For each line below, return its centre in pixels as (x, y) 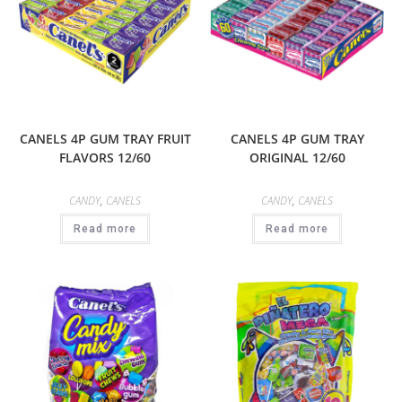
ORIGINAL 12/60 (297, 157)
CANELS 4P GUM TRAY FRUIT (105, 138)
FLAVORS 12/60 (105, 157)
